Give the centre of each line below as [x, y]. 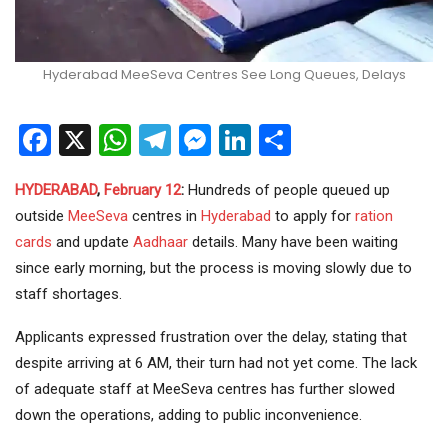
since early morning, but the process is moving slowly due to [213, 267]
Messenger [288, 139]
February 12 [142, 189]
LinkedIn [309, 139]
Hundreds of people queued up [287, 189]
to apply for [313, 215]
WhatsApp [203, 139]
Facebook [117, 139]
